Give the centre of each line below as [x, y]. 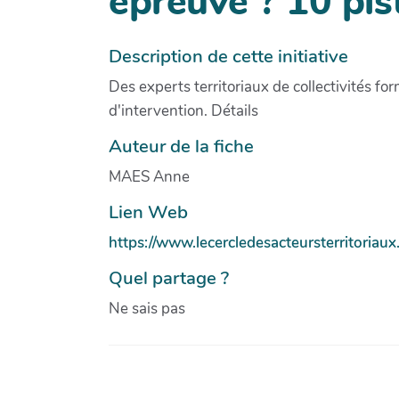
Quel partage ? [169, 277]
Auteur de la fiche [181, 146]
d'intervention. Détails [183, 110]
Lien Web [148, 212]
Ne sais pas [147, 308]
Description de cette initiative [228, 56]
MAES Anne [149, 176]
